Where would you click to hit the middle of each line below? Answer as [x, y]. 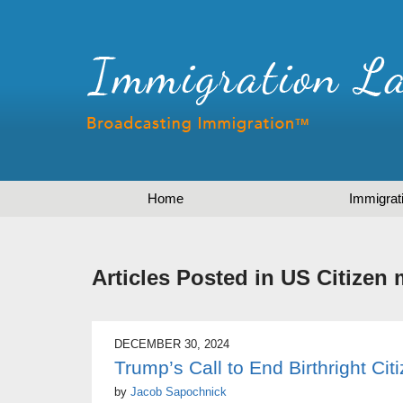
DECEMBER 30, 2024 [172, 345]
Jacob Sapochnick [179, 392]
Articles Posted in [183, 278]
